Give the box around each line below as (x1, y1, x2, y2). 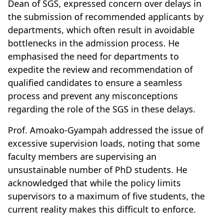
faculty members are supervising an (8, 150, 156, 162)
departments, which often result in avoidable (8, 23, 195, 36)
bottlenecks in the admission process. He (8, 37, 179, 49)
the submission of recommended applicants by (8, 10, 203, 22)
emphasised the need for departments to (8, 50, 179, 62)
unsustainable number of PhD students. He (8, 163, 187, 175)
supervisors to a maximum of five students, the (8, 190, 205, 202)
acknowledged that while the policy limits (8, 176, 181, 189)
